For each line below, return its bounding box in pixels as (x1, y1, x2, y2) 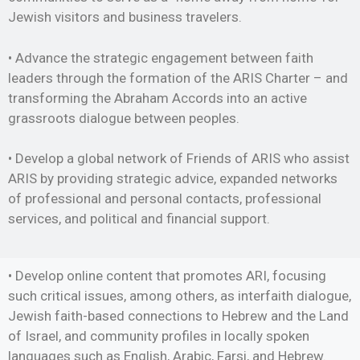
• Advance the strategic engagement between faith (8, 49, 313, 66)
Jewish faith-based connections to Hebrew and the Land (8, 307, 349, 324)
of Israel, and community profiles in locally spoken (8, 327, 309, 344)
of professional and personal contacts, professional (8, 190, 321, 207)
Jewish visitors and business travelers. (8, 9, 242, 26)
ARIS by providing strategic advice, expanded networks (8, 170, 337, 187)
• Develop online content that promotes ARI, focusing (8, 267, 326, 284)
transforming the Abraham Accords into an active (8, 89, 307, 106)
